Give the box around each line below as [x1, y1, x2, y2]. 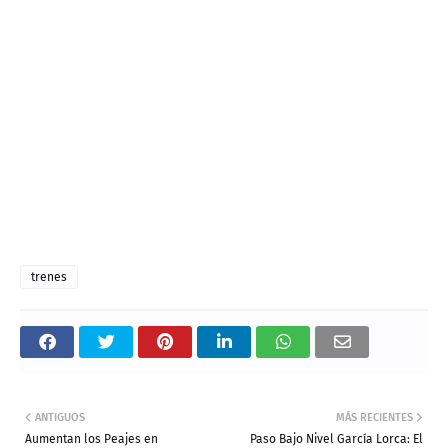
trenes [31, 270, 67, 285]
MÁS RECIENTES [336, 411, 413, 425]
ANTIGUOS [35, 411, 85, 425]
